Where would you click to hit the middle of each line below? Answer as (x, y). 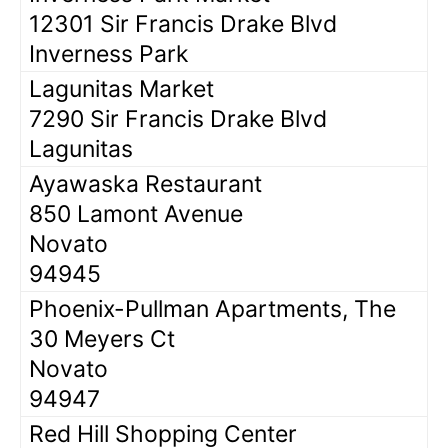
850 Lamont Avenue (136, 213)
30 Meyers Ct (102, 338)
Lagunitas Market (121, 88)
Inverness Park (109, 53)
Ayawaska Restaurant (145, 183)
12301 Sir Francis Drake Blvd (183, 23)
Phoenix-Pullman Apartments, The (212, 308)
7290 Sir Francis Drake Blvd (178, 118)
